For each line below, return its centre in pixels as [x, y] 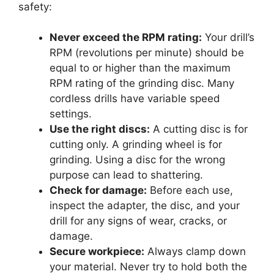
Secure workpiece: [97, 252]
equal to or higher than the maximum [140, 68]
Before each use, [190, 191]
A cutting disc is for [199, 129]
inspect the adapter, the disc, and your [145, 206]
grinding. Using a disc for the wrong [137, 160]
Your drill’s [228, 38]
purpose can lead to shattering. [126, 175]
